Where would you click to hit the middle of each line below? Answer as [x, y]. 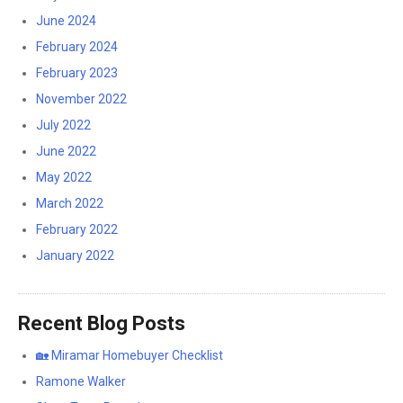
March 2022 [70, 203]
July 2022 [63, 125]
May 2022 [64, 177]
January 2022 [75, 255]
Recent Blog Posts [102, 323]
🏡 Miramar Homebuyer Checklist [130, 355]
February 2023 [77, 73]
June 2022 [66, 151]
